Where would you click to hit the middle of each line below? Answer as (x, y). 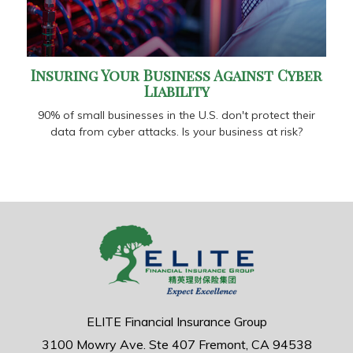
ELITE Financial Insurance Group (176, 321)
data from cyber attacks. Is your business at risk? (176, 131)
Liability (176, 91)
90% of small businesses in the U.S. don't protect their (176, 115)
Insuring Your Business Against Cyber (176, 75)
